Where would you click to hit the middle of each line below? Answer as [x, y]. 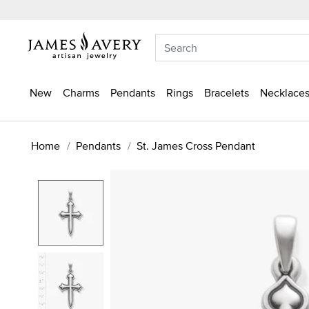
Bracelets [227, 92]
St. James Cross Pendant [196, 145]
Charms [81, 92]
